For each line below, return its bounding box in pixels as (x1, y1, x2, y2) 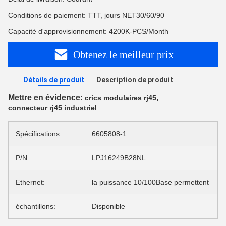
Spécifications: (16, 130, 62, 138)
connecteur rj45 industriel (8, 104, 97, 112)
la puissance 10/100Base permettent (92, 178, 209, 186)
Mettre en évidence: (8, 93, 85, 102)
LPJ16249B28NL (92, 154, 146, 162)
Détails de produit (23, 76, 84, 84)
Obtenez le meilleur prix (73, 48, 174, 60)
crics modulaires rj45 (85, 94, 156, 102)
